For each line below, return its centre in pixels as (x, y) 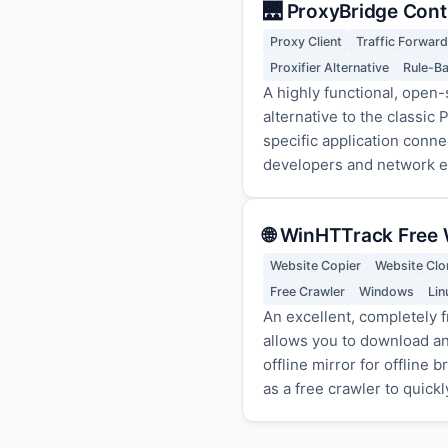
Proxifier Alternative (329, 67)
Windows (386, 291)
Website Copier (315, 265)
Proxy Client (306, 41)
